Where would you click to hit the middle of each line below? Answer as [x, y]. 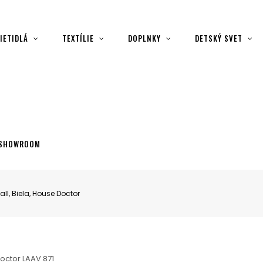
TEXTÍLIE [78, 38]
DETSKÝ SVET [219, 38]
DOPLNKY [144, 38]
